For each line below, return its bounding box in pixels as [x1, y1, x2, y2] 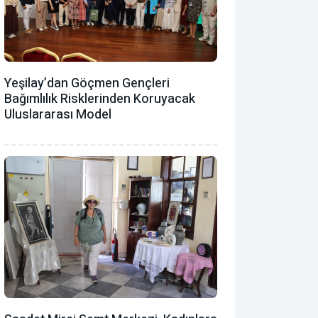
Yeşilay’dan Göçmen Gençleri [4, 73, 170, 93]
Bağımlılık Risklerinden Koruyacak [4, 89, 195, 109]
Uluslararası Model [4, 104, 111, 124]
